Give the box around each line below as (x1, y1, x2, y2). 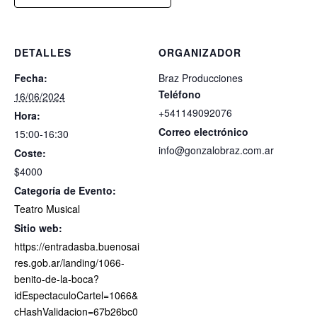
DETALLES (14, 45, 71, 60)
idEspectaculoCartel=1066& (14, 288, 138, 303)
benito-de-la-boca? (14, 272, 99, 287)
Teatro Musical (14, 202, 80, 217)
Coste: (14, 146, 46, 161)
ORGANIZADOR (158, 45, 241, 60)
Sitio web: (14, 221, 62, 236)
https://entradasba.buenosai (14, 239, 139, 254)
